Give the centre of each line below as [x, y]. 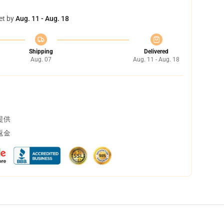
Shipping [41, 51]
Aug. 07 [41, 59]
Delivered [156, 51]
